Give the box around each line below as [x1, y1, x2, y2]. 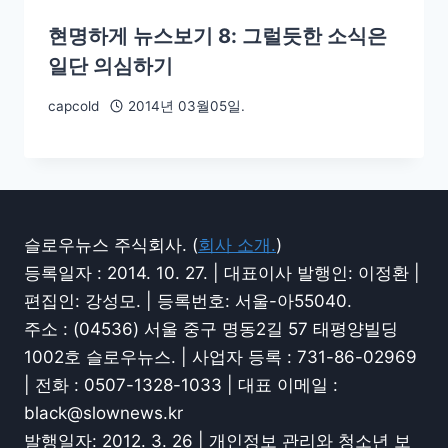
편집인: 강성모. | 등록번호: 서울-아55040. [24, 291, 352, 311]
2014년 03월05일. [127, 97, 245, 114]
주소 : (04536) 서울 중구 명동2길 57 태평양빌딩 [24, 319, 398, 339]
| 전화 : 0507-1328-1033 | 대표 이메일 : [24, 375, 338, 395]
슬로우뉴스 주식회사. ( [24, 235, 198, 255]
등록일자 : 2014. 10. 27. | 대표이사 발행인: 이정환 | [24, 263, 420, 283]
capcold [48, 97, 99, 114]
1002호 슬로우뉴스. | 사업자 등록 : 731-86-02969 [24, 347, 417, 367]
